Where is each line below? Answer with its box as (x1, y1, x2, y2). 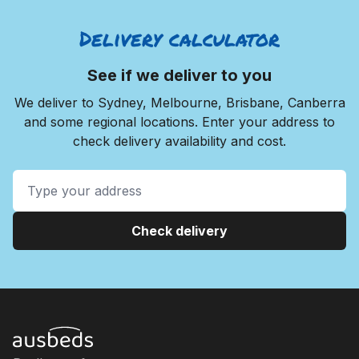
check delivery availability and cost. (73, 132, 286, 149)
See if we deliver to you (87, 65, 272, 85)
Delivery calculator (79, 23, 280, 53)
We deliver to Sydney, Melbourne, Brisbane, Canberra (14, 94, 345, 111)
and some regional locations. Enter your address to (24, 113, 335, 130)
